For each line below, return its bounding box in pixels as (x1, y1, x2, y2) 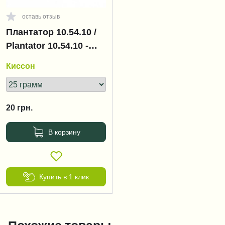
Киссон (6, 62, 35, 70)
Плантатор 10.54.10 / (6, 28, 96, 37)
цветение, (6, 55, 50, 64)
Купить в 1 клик (39, 173, 89, 180)
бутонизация (6, 68, 64, 77)
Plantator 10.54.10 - (6, 41, 88, 50)
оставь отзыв (22, 14, 60, 20)
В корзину (48, 128, 80, 136)
